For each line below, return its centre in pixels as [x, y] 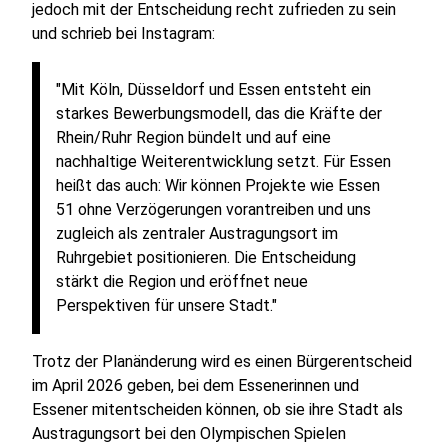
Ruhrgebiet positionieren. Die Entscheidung [206, 257]
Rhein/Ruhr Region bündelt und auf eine [193, 137]
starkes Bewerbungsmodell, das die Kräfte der [219, 113]
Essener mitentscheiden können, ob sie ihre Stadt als [217, 409]
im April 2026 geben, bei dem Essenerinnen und [195, 385]
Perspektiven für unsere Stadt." [166, 305]
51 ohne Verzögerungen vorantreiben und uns [213, 209]
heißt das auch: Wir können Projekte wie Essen [218, 185]
